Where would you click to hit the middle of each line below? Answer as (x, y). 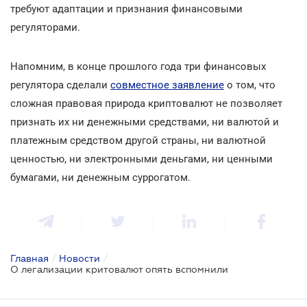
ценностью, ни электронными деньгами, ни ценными (142, 159)
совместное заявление (167, 85)
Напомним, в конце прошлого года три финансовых (138, 66)
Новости (79, 258)
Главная (29, 258)
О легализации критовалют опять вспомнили (119, 269)
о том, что (250, 85)
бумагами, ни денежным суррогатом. (100, 177)
